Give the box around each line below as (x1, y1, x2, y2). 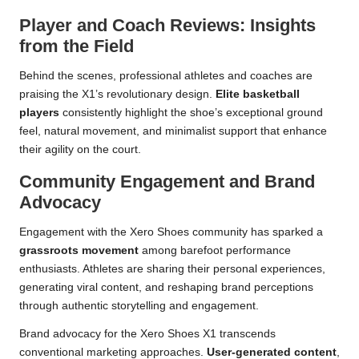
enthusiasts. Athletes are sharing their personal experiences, (19, 263, 325, 276)
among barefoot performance (139, 244, 291, 257)
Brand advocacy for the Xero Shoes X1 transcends (19, 328, 276, 341)
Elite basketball (216, 88, 300, 101)
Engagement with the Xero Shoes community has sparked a (19, 226, 323, 239)
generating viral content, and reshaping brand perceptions (19, 281, 313, 294)
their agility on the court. (19, 143, 141, 156)
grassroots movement (19, 244, 139, 257)
